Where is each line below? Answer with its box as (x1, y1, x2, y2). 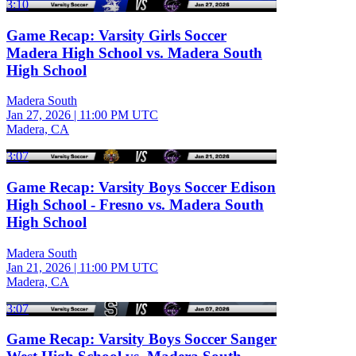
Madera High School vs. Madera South (6, 44, 262, 61)
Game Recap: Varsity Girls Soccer (6, 26, 226, 44)
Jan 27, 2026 (6, 108, 71, 122)
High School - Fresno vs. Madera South (6, 196, 264, 213)
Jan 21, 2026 (6, 260, 71, 274)
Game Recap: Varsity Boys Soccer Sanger (6, 331, 277, 348)
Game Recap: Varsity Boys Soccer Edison (6, 179, 276, 195)
